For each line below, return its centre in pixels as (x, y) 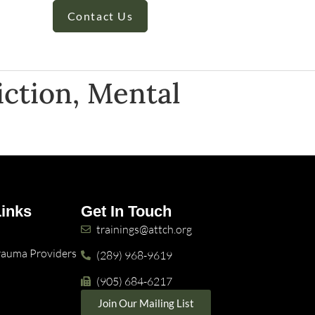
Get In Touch (126, 212)
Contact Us (100, 16)
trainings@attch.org (144, 230)
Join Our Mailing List (146, 303)
